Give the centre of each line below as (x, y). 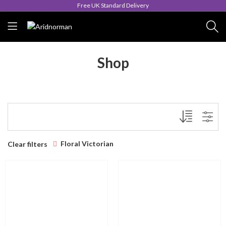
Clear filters (27, 144)
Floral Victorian (87, 144)
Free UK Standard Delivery (113, 5)
